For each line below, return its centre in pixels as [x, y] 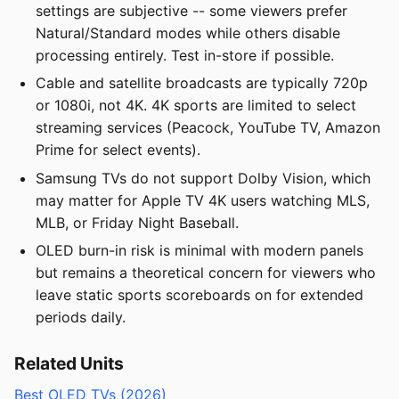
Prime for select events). [118, 150]
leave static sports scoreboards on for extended [199, 295]
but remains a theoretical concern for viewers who [206, 273]
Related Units [69, 364]
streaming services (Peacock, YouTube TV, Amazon [208, 128]
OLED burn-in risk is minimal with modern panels [199, 251]
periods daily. [81, 318]
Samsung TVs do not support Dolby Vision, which [203, 178]
